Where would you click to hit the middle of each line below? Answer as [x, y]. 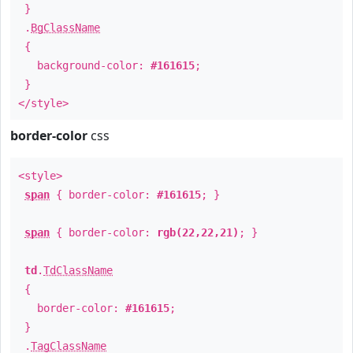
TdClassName [78, 270]
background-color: [84, 65]
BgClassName [65, 28]
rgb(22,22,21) [198, 232]
